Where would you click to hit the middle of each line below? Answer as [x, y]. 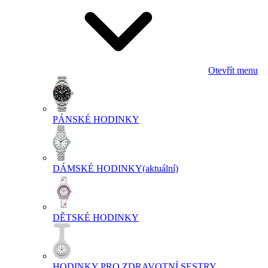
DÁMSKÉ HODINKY [98, 168]
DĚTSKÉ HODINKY [96, 217]
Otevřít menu [233, 70]
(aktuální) [160, 168]
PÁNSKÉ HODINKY [96, 119]
